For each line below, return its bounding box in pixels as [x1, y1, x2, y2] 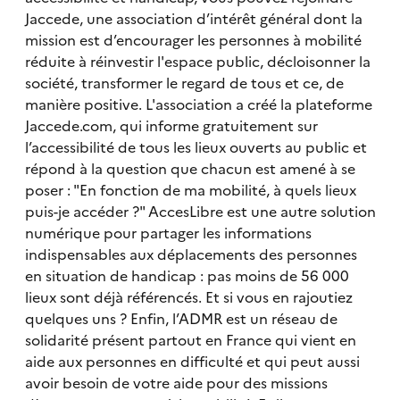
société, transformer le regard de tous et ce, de [24, 71, 344, 94]
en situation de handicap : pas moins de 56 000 [24, 264, 349, 287]
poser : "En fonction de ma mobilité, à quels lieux [24, 179, 356, 201]
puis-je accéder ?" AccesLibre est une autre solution [24, 200, 376, 222]
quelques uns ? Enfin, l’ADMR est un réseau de [24, 307, 337, 329]
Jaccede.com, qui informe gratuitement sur [24, 114, 318, 137]
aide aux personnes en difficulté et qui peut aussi [24, 350, 360, 372]
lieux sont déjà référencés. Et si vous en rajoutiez [24, 286, 353, 308]
